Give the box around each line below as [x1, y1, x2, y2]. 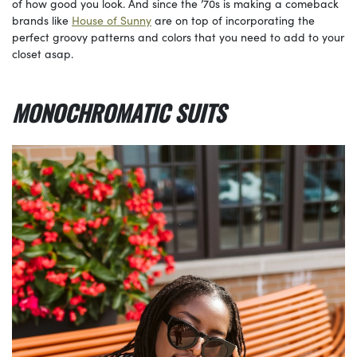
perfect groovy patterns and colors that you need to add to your [12, 29, 344, 45]
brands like [12, 12, 72, 29]
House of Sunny [72, 12, 151, 29]
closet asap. [12, 45, 76, 62]
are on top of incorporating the [151, 12, 315, 29]
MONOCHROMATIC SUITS [12, 96, 231, 130]
